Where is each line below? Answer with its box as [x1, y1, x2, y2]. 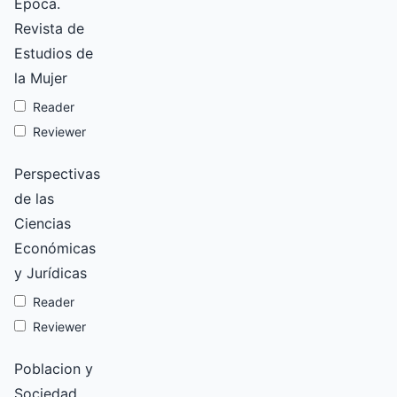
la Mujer [14, 69, 67, 87]
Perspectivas [14, 165, 100, 183]
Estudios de [14, 44, 93, 62]
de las [14, 190, 54, 207]
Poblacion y [14, 360, 93, 378]
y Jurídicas [14, 264, 87, 282]
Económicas [14, 239, 96, 257]
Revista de [14, 19, 84, 37]
